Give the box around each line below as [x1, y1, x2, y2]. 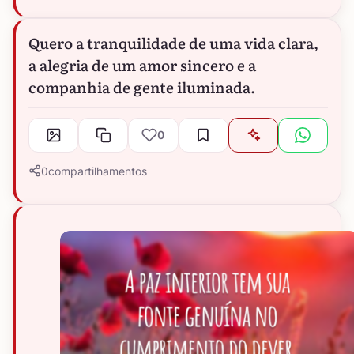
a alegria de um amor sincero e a [28, 53, 256, 76]
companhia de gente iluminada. [28, 75, 255, 98]
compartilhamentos [48, 164, 147, 178]
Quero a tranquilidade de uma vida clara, [28, 31, 318, 54]
